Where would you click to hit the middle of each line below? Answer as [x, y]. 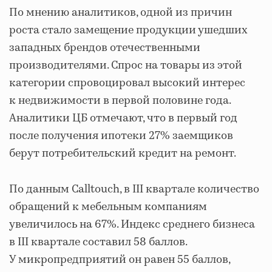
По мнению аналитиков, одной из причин [121, 13]
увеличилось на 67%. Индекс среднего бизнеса [132, 225]
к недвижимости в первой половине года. [120, 101]
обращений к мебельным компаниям [108, 207]
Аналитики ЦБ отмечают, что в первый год [123, 118]
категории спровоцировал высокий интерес [127, 83]
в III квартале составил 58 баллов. [98, 242]
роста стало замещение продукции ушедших [128, 30]
